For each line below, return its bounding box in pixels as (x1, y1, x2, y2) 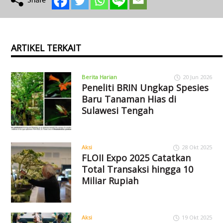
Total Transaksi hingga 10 (81, 163, 193, 176)
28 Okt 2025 (181, 143, 212, 151)
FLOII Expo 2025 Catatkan (81, 152, 191, 164)
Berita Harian (81, 73, 117, 81)
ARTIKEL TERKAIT (11, 42, 82, 54)
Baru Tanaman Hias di (81, 93, 176, 106)
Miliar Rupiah (81, 175, 138, 187)
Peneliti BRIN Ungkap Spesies (81, 82, 209, 94)
